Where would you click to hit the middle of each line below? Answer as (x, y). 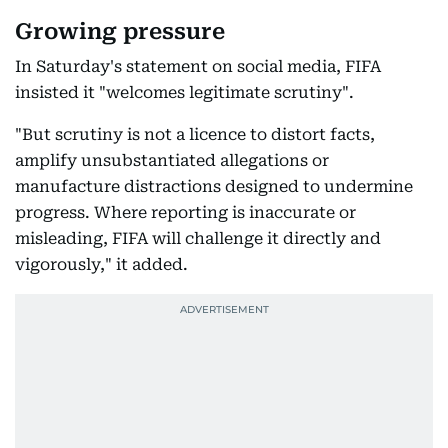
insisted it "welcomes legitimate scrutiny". (184, 92)
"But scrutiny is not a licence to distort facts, (195, 134)
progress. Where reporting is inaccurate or (185, 212)
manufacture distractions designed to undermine (214, 186)
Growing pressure (120, 31)
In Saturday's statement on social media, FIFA (198, 66)
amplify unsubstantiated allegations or (172, 160)
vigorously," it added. (101, 264)
